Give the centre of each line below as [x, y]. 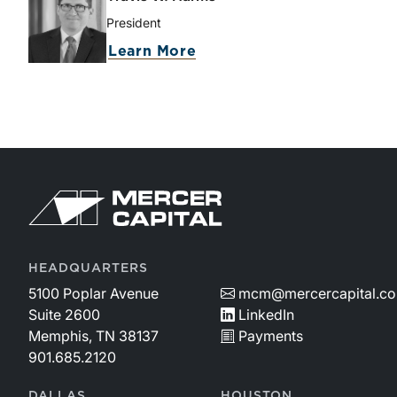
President [134, 22]
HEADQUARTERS [88, 268]
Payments [271, 335]
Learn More [152, 51]
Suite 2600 [64, 314]
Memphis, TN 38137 [93, 335]
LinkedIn [267, 314]
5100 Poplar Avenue [93, 293]
